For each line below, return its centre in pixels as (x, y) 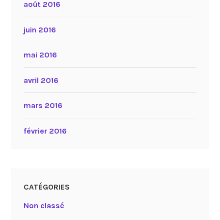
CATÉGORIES (46, 187)
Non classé (44, 206)
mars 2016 (43, 106)
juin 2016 (40, 29)
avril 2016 (41, 80)
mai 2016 (40, 55)
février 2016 (45, 131)
